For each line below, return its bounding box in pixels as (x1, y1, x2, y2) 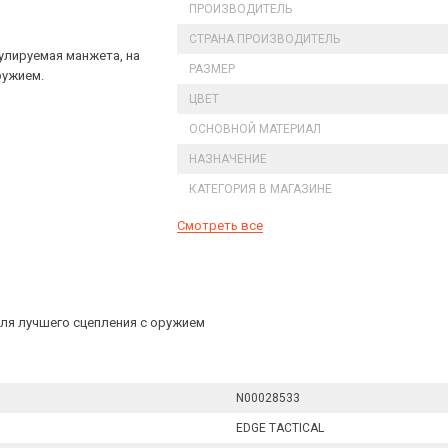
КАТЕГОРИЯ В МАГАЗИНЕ (189, 182, 332, 196)
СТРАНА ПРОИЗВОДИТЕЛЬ (189, 32, 340, 46)
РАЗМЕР (189, 62, 235, 76)
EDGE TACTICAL (236, 421, 324, 435)
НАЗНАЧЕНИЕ (189, 152, 267, 166)
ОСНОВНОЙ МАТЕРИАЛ (189, 122, 321, 136)
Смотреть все (177, 218, 263, 233)
